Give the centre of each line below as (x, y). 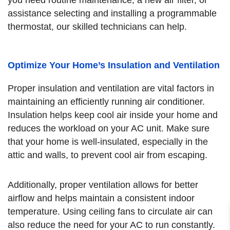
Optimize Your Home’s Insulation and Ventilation (114, 65)
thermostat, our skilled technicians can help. (97, 26)
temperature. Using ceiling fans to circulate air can (110, 211)
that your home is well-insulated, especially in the (108, 142)
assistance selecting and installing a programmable (112, 13)
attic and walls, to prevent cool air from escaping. (108, 155)
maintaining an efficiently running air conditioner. (106, 102)
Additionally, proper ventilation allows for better (103, 185)
